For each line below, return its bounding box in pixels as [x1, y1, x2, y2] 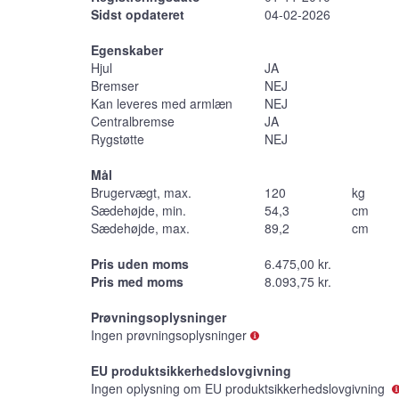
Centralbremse [91, 111, 175, 130]
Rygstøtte [91, 129, 144, 148]
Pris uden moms [91, 254, 189, 273]
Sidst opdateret [91, 4, 184, 23]
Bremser [91, 76, 139, 94]
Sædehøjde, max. [91, 218, 190, 237]
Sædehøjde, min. [91, 200, 186, 219]
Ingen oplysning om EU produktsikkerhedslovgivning [91, 379, 388, 397]
